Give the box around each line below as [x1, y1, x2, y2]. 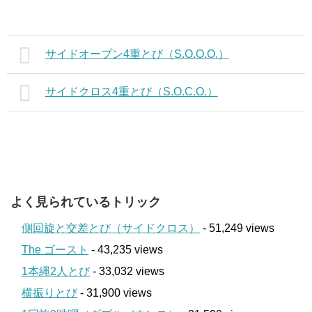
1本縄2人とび [22, 265, 90, 277]
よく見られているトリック [10, 194, 161, 209]
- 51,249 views [200, 221, 274, 234]
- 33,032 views [90, 265, 164, 277]
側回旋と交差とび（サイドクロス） [22, 221, 200, 234]
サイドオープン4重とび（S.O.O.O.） [45, 47, 229, 60]
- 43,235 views [88, 243, 163, 256]
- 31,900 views [77, 286, 152, 299]
